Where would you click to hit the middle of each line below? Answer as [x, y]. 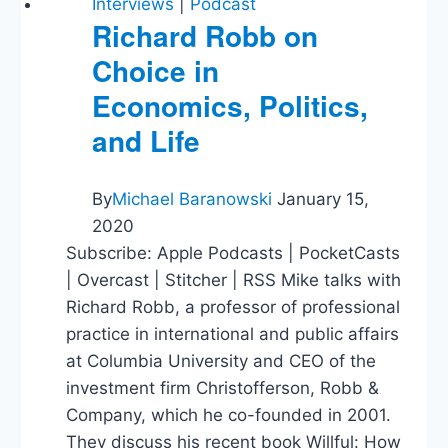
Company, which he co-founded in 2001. [229, 415]
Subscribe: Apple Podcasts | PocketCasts [233, 253]
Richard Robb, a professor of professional [233, 307]
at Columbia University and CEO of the [221, 361]
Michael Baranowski [192, 199]
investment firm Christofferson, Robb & [223, 388]
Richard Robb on [205, 36]
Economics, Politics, [230, 106]
